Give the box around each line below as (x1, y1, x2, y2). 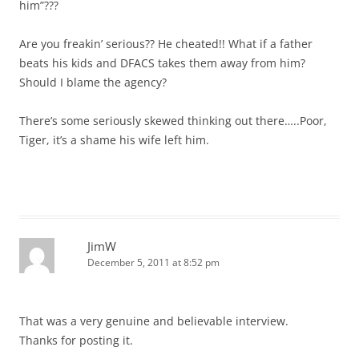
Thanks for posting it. (19, 332, 133, 348)
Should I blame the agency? (19, 74, 167, 90)
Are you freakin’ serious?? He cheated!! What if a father (19, 35, 313, 51)
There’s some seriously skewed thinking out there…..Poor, (19, 112, 327, 128)
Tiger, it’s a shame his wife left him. (19, 131, 209, 147)
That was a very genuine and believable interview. (19, 313, 288, 329)
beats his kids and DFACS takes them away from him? (19, 54, 305, 71)
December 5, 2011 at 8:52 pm (87, 255, 220, 269)
